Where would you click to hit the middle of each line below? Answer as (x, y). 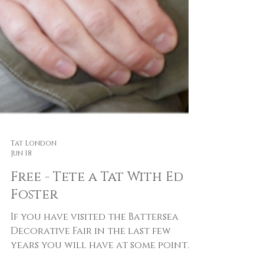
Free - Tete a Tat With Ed (97, 208)
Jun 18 (21, 184)
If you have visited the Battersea (95, 248)
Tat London (34, 174)
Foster (34, 226)
